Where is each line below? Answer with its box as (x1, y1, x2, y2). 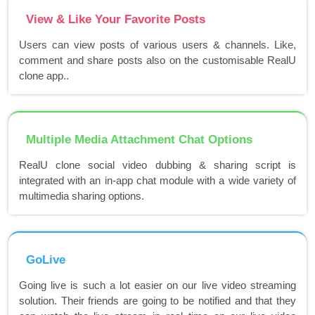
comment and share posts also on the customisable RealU (19, 54, 296, 67)
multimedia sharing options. (19, 190, 144, 202)
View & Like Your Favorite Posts (26, 13, 205, 27)
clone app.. (19, 70, 69, 82)
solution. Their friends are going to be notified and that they (19, 295, 296, 307)
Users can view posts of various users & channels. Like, (19, 39, 296, 51)
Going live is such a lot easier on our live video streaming (19, 279, 296, 292)
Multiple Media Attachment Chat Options (26, 133, 252, 147)
